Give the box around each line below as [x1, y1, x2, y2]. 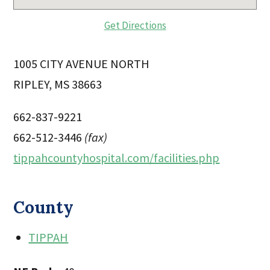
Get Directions [104, 18, 166, 32]
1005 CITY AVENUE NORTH [13, 55, 150, 71]
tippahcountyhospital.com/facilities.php [13, 149, 220, 165]
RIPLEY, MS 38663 [13, 76, 102, 92]
